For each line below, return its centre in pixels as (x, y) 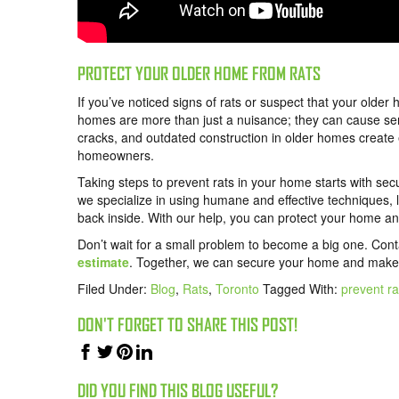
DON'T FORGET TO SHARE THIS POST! (187, 325)
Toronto (237, 289)
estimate (103, 262)
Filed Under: (114, 289)
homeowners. (116, 155)
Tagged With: (302, 289)
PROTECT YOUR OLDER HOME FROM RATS (199, 74)
